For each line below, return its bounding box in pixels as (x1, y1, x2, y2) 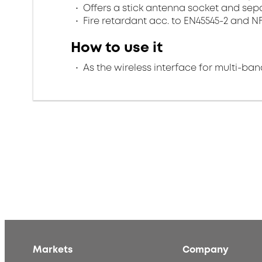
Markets (33, 243, 73, 257)
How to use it (71, 37, 163, 57)
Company (182, 243, 229, 257)
